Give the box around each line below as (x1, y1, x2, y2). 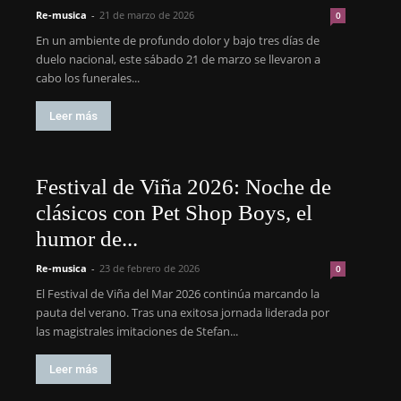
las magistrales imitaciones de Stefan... (36, 323, 238, 339)
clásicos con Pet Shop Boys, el (36, 200, 312, 225)
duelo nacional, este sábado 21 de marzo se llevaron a (36, 51, 320, 67)
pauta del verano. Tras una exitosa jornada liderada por (36, 304, 329, 320)
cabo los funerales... (36, 70, 140, 86)
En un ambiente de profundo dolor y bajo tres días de (36, 32, 320, 48)
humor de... (36, 226, 138, 251)
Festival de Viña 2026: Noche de (36, 175, 331, 199)
